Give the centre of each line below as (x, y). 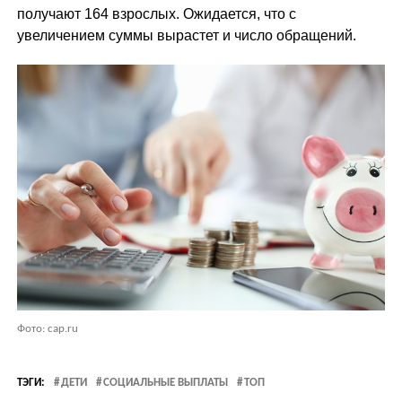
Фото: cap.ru (47, 328)
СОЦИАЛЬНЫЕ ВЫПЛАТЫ (165, 382)
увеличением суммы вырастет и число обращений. (186, 35)
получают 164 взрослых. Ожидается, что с (156, 14)
